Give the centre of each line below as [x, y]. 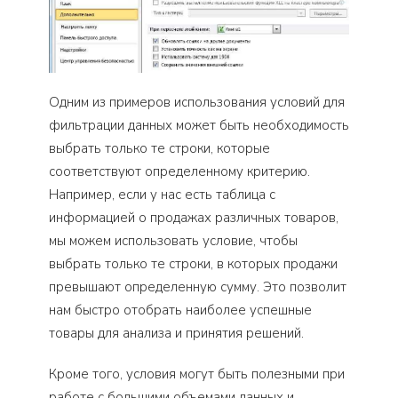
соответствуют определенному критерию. [179, 171]
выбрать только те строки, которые [159, 148]
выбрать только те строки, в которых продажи [193, 263]
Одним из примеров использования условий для [197, 102]
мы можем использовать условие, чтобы [173, 240]
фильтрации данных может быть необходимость [199, 125]
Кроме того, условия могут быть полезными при [197, 374]
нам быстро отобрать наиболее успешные [180, 310]
